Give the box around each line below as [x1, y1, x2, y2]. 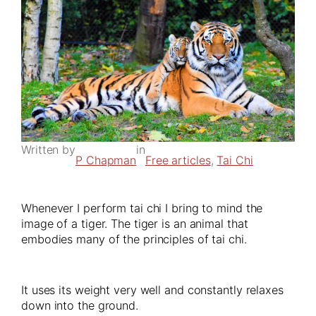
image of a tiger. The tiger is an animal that [21, 217, 248, 231]
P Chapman [75, 152, 137, 167]
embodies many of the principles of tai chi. [21, 232, 247, 247]
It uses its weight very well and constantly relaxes [21, 283, 284, 298]
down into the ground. [21, 298, 138, 313]
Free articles [145, 152, 211, 167]
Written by [21, 142, 75, 157]
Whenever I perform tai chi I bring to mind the [21, 201, 263, 216]
